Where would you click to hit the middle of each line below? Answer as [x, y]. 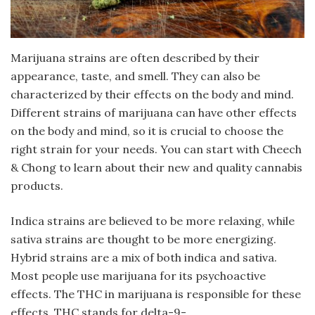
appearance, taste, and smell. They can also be [135, 76]
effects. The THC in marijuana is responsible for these [156, 294]
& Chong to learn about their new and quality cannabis [156, 168]
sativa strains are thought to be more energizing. [143, 239]
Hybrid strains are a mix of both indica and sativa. [144, 258]
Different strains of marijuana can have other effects [154, 113]
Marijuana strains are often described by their [135, 58]
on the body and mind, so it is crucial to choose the [147, 131]
